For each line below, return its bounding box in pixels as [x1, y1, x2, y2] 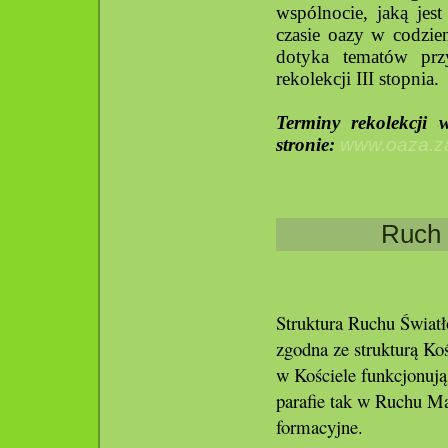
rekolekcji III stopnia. [276, 68, 439, 89]
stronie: [276, 134, 340, 155]
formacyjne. [276, 414, 363, 439]
